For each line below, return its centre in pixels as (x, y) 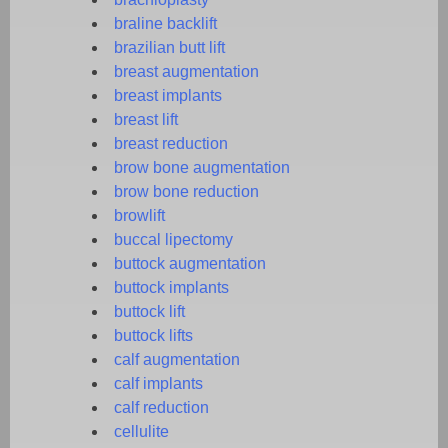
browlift (139, 215)
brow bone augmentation (202, 167)
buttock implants (171, 287)
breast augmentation (186, 71)
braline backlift (165, 23)
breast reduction (171, 143)
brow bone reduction (186, 191)
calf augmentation (177, 359)
